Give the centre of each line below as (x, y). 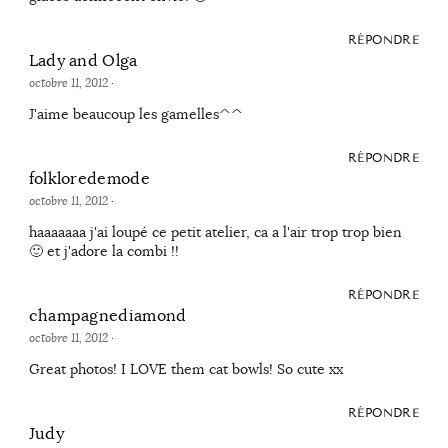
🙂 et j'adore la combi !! (103, 250)
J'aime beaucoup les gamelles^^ (135, 113)
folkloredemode (89, 178)
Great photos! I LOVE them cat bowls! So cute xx (185, 369)
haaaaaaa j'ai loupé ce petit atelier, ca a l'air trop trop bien (215, 231)
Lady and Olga (83, 60)
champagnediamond (107, 315)
